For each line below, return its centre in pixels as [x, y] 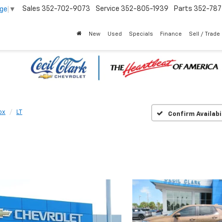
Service [108, 9]
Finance [171, 34]
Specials [141, 34]
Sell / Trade [204, 34]
